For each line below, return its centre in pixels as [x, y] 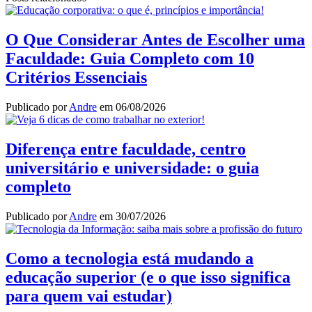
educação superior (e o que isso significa [148, 277]
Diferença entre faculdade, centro [126, 149]
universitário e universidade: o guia [132, 168]
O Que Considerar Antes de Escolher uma [155, 40]
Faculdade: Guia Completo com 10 [130, 59]
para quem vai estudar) [89, 296]
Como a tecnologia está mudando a [130, 258]
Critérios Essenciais [76, 78]
